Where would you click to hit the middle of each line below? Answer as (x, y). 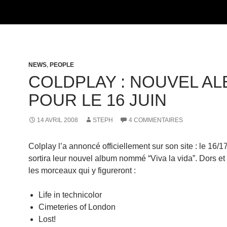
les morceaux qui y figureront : (82, 171)
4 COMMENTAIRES (156, 120)
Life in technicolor (70, 195)
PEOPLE (62, 65)
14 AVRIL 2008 (58, 120)
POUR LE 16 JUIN (98, 100)
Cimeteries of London (77, 207)
